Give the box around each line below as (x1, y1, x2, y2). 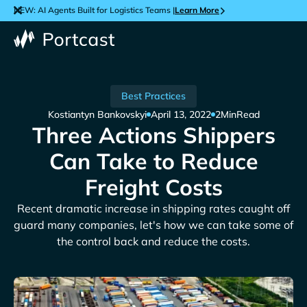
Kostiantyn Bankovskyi (47, 108, 147, 121)
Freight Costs (84, 173, 223, 201)
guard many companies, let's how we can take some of (14, 217, 293, 232)
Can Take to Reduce (49, 147, 258, 175)
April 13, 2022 (150, 108, 211, 121)
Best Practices (121, 89, 186, 102)
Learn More (175, 5, 219, 16)
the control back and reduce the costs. (57, 234, 250, 248)
